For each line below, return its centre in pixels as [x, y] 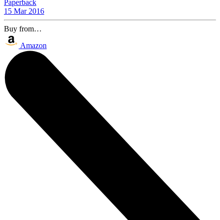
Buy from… [23, 28]
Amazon [33, 45]
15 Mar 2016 [24, 11]
